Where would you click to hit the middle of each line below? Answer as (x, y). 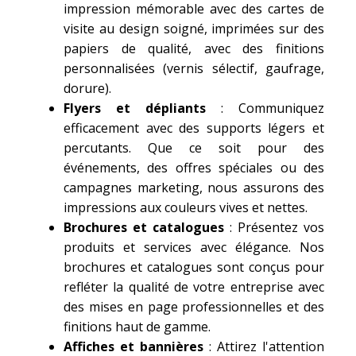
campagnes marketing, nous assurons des (194, 188)
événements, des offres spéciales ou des (194, 168)
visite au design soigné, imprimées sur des (194, 29)
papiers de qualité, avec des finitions (194, 48)
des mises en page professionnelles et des (194, 307)
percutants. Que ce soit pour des (194, 148)
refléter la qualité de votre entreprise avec (194, 287)
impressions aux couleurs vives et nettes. (186, 207)
